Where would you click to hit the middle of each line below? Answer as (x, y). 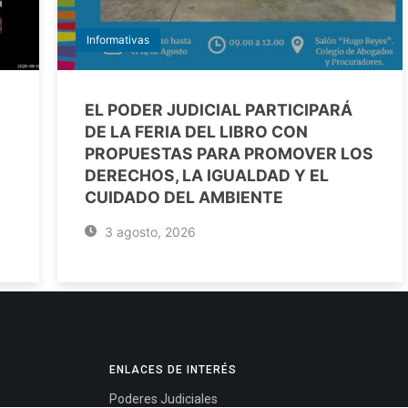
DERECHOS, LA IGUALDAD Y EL (207, 175)
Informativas (118, 40)
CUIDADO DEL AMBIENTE (184, 197)
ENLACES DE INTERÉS (173, 370)
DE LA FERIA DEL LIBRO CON (196, 132)
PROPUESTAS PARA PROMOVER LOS (229, 153)
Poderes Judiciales (163, 399)
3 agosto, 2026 (148, 232)
